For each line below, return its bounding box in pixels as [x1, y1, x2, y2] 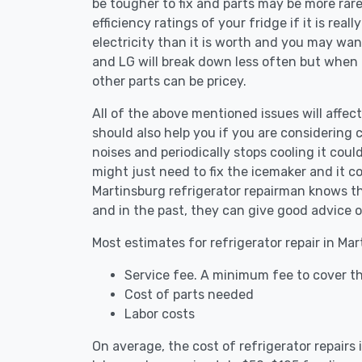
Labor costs [124, 306, 195, 322]
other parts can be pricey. [92, 74, 246, 89]
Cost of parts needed [124, 287, 254, 302]
